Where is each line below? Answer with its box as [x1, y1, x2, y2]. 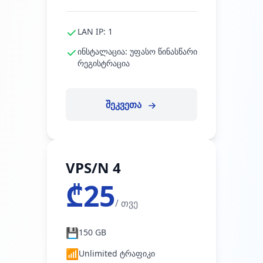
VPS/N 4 [66, 158, 121, 177]
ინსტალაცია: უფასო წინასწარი [77, 46, 197, 57]
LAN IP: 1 [77, 26, 113, 37]
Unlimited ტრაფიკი [79, 248, 155, 259]
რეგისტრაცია [77, 58, 130, 69]
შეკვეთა [105, 98, 144, 111]
